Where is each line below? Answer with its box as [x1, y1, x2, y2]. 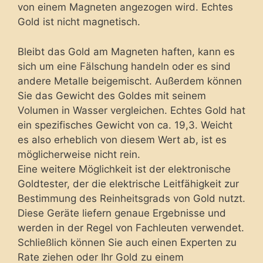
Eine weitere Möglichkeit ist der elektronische [18, 163, 231, 175]
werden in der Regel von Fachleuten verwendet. [18, 221, 244, 234]
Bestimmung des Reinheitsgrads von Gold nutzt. [18, 192, 245, 204]
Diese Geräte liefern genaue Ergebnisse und [18, 207, 226, 219]
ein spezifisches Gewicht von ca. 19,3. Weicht [18, 119, 232, 131]
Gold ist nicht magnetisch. [18, 16, 140, 28]
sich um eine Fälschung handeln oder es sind [18, 60, 231, 72]
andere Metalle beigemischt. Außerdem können [18, 75, 242, 87]
